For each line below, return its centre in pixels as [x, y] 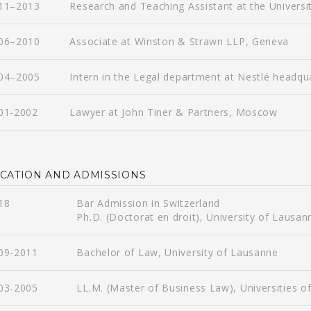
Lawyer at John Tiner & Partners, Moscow [174, 112]
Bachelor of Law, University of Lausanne [177, 252]
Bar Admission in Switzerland [149, 203]
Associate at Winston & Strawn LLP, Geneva [179, 41]
